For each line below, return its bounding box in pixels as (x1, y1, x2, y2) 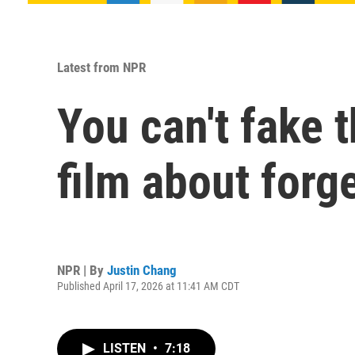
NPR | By (57, 261, 107, 278)
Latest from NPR (57, 59, 146, 75)
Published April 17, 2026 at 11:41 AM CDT (57, 279, 239, 292)
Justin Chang (107, 261, 177, 278)
